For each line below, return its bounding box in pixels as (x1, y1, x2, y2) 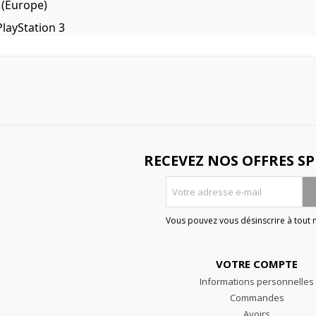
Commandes (229, 291, 284, 304)
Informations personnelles (200, 275, 314, 288)
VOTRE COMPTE (216, 257, 298, 271)
